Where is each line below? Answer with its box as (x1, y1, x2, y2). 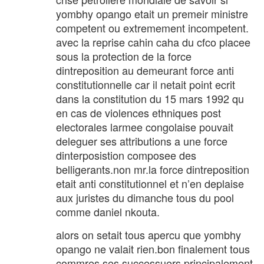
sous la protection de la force (56, 48, 192, 64)
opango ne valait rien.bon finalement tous (56, 240, 250, 256)
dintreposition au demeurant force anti (56, 62, 234, 78)
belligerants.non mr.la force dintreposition (56, 161, 249, 177)
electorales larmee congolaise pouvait (56, 118, 233, 134)
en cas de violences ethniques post (56, 104, 221, 120)
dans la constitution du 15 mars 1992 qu (56, 90, 244, 106)
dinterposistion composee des (56, 147, 196, 163)
